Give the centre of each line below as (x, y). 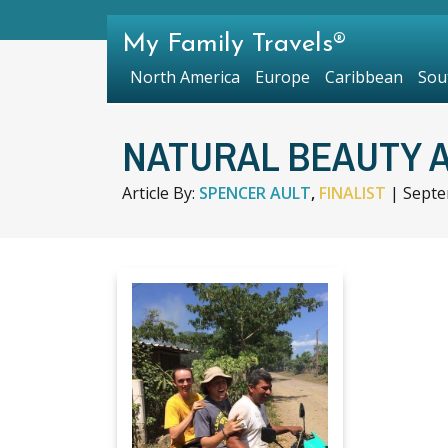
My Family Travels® (234, 44)
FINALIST (352, 193)
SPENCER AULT (255, 193)
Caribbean (363, 77)
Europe (282, 77)
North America (184, 77)
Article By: (160, 193)
